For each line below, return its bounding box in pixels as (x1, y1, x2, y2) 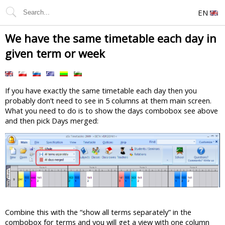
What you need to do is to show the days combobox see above (5, 105, 218, 116)
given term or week (5, 46, 105, 61)
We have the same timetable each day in (5, 31, 216, 46)
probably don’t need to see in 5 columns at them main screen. (5, 95, 211, 106)
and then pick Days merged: (5, 116, 98, 126)
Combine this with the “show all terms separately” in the (5, 206, 191, 217)
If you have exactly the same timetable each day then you (5, 85, 197, 96)
